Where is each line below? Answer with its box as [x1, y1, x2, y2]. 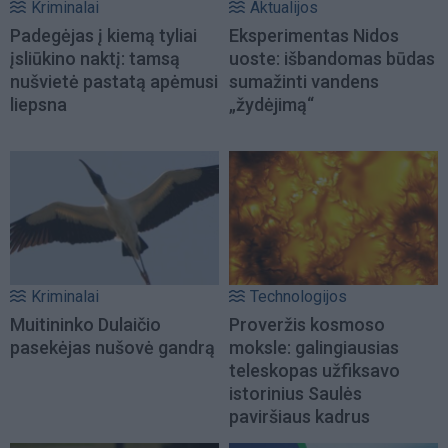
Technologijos [250, 286, 347, 306]
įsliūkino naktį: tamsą [10, 47, 180, 69]
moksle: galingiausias [229, 336, 399, 358]
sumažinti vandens [229, 70, 379, 92]
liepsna [10, 93, 67, 115]
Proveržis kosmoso [229, 313, 385, 335]
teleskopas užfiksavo [229, 359, 400, 381]
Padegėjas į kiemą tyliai [10, 24, 197, 46]
